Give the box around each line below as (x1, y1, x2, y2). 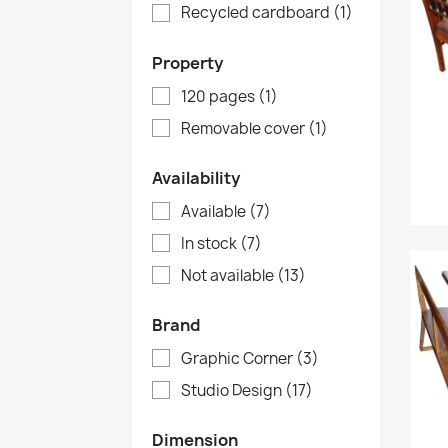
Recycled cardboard (181, 2, 333, 24)
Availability (152, 166, 240, 189)
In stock (181, 232, 240, 254)
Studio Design (181, 379, 285, 401)
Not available (181, 264, 277, 286)
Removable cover (181, 117, 308, 139)
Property (152, 51, 223, 74)
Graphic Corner (181, 347, 296, 369)
